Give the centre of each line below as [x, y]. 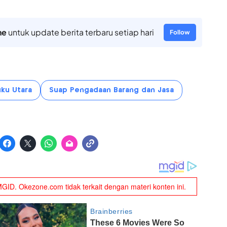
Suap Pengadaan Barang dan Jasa [111, 90]
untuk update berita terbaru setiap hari [80, 32]
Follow [180, 32]
